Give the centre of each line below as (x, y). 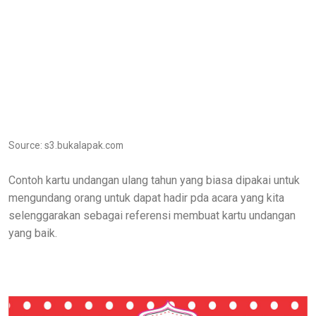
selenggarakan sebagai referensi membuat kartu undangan (152, 216)
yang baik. (33, 233)
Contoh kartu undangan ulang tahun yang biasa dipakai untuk (154, 181)
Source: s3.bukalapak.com (66, 146)
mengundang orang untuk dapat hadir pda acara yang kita (146, 198)
